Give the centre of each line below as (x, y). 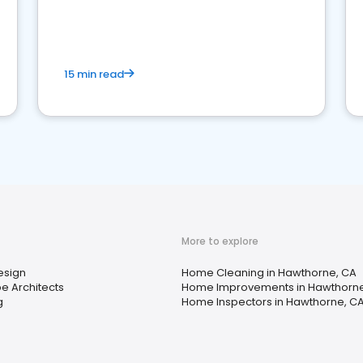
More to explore (220, 241)
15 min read (94, 74)
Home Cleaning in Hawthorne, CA (269, 273)
